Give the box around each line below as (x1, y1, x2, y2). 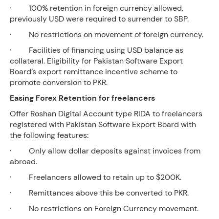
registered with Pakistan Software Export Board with (10, 119, 196, 130)
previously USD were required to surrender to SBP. (10, 14, 189, 24)
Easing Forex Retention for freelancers (10, 93, 155, 103)
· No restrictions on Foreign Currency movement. (10, 203, 198, 214)
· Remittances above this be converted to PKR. (10, 188, 189, 198)
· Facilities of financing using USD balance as (10, 45, 183, 55)
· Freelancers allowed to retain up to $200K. (10, 172, 181, 182)
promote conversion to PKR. (10, 77, 108, 88)
